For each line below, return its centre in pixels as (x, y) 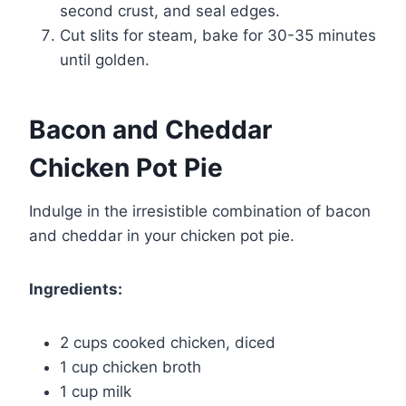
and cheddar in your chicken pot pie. (162, 235)
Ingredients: (76, 289)
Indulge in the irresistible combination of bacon (200, 211)
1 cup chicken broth (130, 367)
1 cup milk (96, 391)
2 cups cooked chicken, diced (168, 342)
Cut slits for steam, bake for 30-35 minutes (218, 35)
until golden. (105, 59)
